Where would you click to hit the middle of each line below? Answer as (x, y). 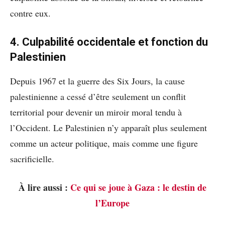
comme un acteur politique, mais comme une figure (104, 143)
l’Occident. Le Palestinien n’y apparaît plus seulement (108, 127)
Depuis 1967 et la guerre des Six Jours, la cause (97, 81)
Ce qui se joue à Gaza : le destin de (138, 187)
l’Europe (113, 203)
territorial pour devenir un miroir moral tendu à (96, 112)
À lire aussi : (44, 187)
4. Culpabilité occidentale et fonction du (109, 42)
